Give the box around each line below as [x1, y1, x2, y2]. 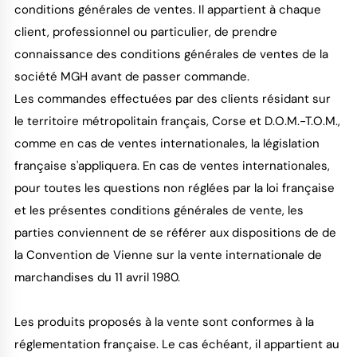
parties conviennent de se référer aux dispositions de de [14, 224, 336, 241]
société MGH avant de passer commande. [14, 68, 249, 84]
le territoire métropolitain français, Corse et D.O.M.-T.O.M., [14, 112, 340, 129]
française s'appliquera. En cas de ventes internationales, [14, 157, 330, 174]
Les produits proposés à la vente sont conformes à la [14, 313, 314, 330]
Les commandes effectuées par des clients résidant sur [14, 90, 331, 107]
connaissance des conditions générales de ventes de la [14, 45, 328, 62]
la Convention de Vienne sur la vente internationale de [14, 246, 322, 263]
